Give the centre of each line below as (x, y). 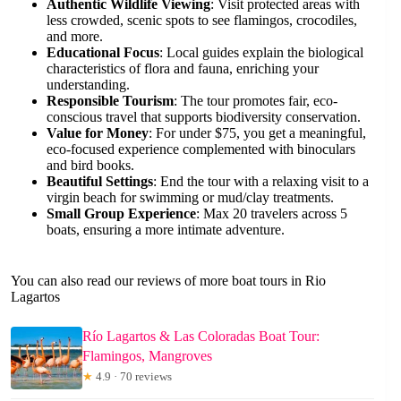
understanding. (88, 84)
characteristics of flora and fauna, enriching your (183, 68)
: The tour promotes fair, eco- (256, 100)
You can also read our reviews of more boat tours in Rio (168, 280)
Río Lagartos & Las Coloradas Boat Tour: (201, 336)
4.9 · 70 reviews (132, 376)
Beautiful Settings (100, 181)
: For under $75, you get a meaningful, (257, 132)
